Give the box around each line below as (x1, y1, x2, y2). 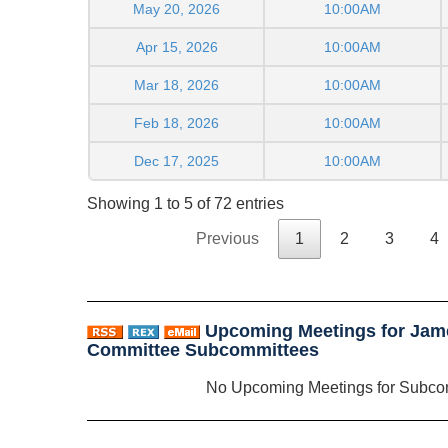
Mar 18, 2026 (134, 76, 219, 93)
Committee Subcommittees (87, 340, 319, 361)
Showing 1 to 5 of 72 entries (87, 195, 284, 213)
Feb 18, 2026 (134, 114, 219, 131)
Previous (196, 230, 259, 248)
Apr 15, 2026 (135, 38, 218, 55)
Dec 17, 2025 (134, 152, 219, 169)
